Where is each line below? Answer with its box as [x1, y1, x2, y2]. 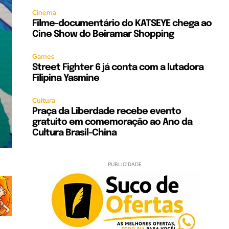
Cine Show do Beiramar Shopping [32, 30, 174, 39]
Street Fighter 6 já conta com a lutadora [32, 63, 204, 72]
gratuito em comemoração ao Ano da [32, 118, 193, 127]
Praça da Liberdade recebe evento [32, 107, 181, 116]
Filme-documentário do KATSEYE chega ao [32, 19, 212, 28]
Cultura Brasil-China [32, 128, 117, 138]
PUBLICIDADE [107, 161, 142, 167]
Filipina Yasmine [32, 74, 100, 83]
